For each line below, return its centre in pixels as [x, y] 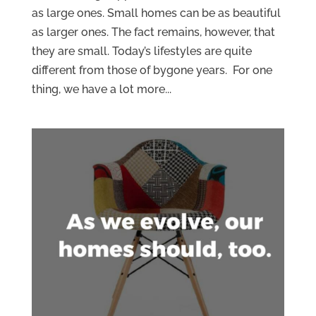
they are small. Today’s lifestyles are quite [141, 51]
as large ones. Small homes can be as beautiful [156, 13]
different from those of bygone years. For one [152, 70]
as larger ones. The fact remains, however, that [153, 32]
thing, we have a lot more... [101, 89]
